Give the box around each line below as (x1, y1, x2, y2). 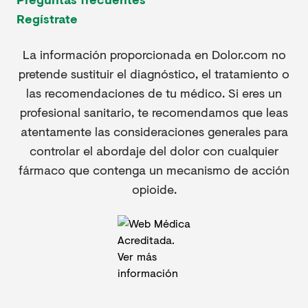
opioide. (131, 180, 177, 199)
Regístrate (16, 10, 78, 28)
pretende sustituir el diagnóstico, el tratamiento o (19, 65, 289, 83)
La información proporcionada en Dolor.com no (22, 45, 286, 64)
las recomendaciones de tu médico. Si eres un (26, 84, 282, 102)
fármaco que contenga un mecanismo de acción (19, 161, 289, 179)
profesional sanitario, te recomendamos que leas (20, 103, 288, 122)
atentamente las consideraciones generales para (20, 122, 288, 141)
